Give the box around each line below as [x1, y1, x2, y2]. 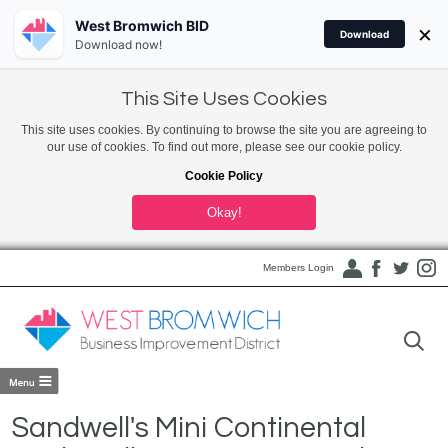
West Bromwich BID [75, 16, 209, 34]
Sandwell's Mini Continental [11, 413, 367, 443]
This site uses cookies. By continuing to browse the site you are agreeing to [21, 123, 427, 137]
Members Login [262, 262, 334, 273]
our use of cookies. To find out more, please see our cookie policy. [46, 140, 402, 154]
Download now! [75, 36, 162, 52]
